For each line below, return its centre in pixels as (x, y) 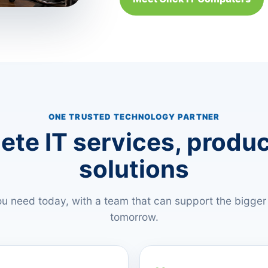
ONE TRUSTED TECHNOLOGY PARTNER (134, 117)
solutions (134, 169)
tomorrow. (134, 217)
